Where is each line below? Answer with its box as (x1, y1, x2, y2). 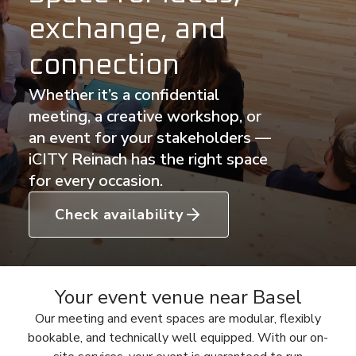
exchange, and (29, 16, 226, 44)
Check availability (55, 205, 184, 224)
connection (29, 52, 180, 80)
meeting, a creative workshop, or (29, 106, 261, 127)
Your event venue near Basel (54, 284, 302, 310)
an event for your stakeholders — (29, 127, 271, 149)
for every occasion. (29, 170, 163, 192)
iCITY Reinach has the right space (29, 149, 268, 170)
